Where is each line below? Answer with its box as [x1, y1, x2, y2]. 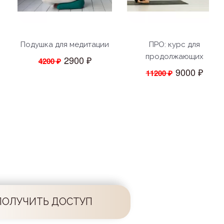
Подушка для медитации [20, 39, 109, 49]
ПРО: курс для [148, 39, 200, 49]
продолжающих [145, 51, 203, 61]
